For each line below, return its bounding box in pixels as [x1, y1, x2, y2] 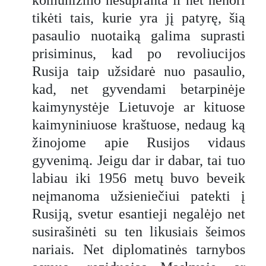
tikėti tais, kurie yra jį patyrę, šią [32, 9, 245, 26]
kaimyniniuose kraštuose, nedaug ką [32, 116, 245, 132]
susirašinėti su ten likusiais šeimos [32, 223, 245, 239]
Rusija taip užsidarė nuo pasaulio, [32, 63, 245, 79]
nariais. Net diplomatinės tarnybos [32, 241, 245, 257]
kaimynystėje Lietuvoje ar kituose [32, 99, 245, 115]
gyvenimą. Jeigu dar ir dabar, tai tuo [32, 152, 245, 168]
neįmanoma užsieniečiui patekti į [32, 188, 245, 204]
